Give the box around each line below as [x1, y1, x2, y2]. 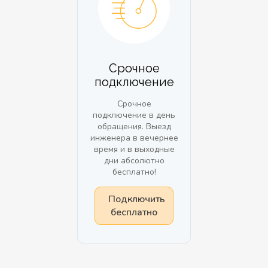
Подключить [108, 193, 165, 206]
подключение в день [93, 109, 175, 121]
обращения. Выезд [97, 121, 171, 132]
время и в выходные [93, 144, 175, 155]
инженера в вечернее [90, 132, 178, 144]
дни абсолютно [103, 155, 165, 166]
